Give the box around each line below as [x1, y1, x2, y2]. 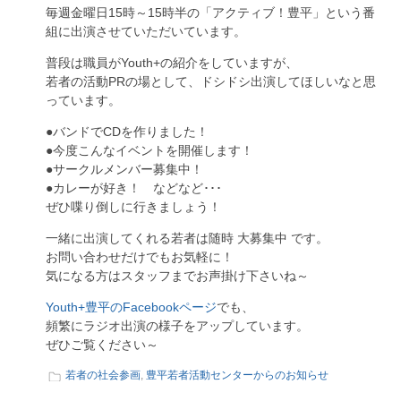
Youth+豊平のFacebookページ [46, 300, 217, 314]
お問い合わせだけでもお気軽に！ [46, 250, 234, 264]
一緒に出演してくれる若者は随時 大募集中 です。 [46, 231, 328, 245]
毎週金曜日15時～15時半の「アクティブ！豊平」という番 [46, 5, 375, 20]
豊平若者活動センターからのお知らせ [146, 369, 328, 381]
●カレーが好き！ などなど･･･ [46, 181, 222, 195]
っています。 [46, 93, 121, 107]
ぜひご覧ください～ [46, 337, 158, 352]
